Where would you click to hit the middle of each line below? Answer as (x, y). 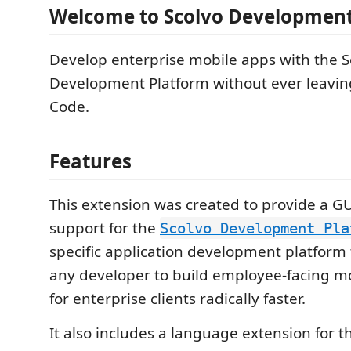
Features (90, 161)
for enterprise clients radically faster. (177, 299)
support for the (105, 228)
